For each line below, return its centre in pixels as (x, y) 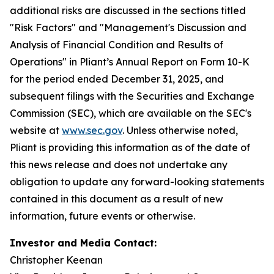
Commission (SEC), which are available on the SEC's (131, 113)
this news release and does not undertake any (119, 164)
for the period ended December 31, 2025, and (117, 79)
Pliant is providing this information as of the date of (130, 147)
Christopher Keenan (56, 260)
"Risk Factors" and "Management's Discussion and (128, 27)
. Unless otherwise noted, (180, 130)
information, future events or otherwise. (102, 216)
